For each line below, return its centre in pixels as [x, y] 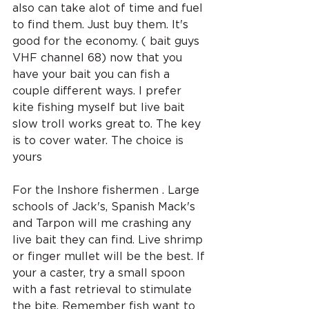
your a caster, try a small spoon [100, 273]
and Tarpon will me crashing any [103, 223]
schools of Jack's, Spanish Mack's [106, 207]
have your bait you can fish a [93, 74]
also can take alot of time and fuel [109, 8]
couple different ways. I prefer [99, 91]
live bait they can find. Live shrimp [109, 240]
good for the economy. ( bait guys [108, 41]
